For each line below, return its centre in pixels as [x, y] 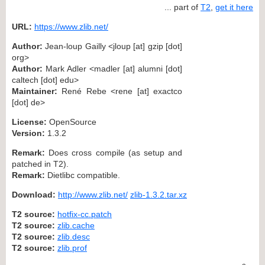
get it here [234, 7]
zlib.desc [74, 236]
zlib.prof [72, 248]
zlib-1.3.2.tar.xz [159, 194]
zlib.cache [76, 225]
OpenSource [72, 122]
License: [29, 122]
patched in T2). [40, 164]
